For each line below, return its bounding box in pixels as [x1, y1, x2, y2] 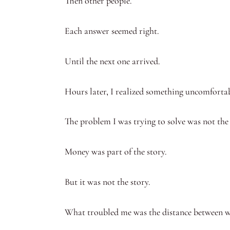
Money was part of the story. [65, 146, 167, 158]
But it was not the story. [65, 176, 150, 187]
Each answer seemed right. [65, 25, 159, 36]
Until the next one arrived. [65, 55, 160, 67]
